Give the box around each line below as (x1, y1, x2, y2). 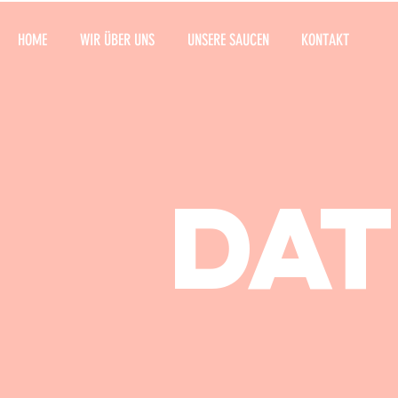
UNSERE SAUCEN (187, 30, 269, 50)
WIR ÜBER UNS (79, 30, 155, 50)
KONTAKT (301, 30, 349, 50)
